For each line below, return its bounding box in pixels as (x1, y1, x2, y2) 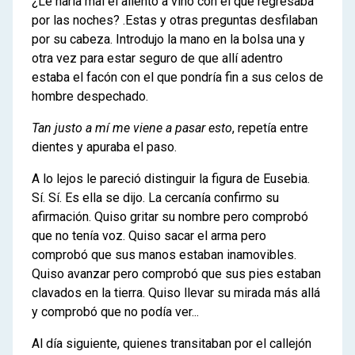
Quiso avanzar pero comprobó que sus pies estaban (32, 266, 321, 281)
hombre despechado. (32, 89, 148, 104)
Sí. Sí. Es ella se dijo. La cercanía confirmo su (32, 190, 279, 205)
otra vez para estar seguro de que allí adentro (32, 51, 283, 66)
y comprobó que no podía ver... (32, 304, 199, 319)
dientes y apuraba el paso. (32, 139, 177, 155)
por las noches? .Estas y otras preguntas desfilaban (32, 13, 318, 28)
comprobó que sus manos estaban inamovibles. (32, 247, 296, 262)
